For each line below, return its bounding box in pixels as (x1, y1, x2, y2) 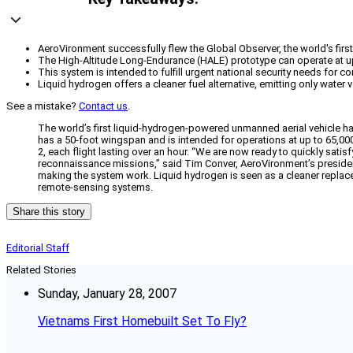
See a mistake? (6, 100, 79, 113)
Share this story (13, 206, 85, 218)
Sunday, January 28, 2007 (38, 286, 176, 302)
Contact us (79, 100, 128, 113)
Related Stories (6, 264, 76, 277)
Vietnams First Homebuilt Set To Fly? (38, 314, 247, 329)
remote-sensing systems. (38, 181, 153, 194)
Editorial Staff (6, 242, 69, 255)
